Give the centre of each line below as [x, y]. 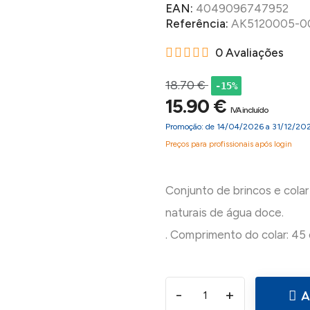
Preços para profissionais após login [229, 144]
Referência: [198, 24]
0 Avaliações [249, 53]
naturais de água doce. [225, 213]
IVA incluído [249, 110]
